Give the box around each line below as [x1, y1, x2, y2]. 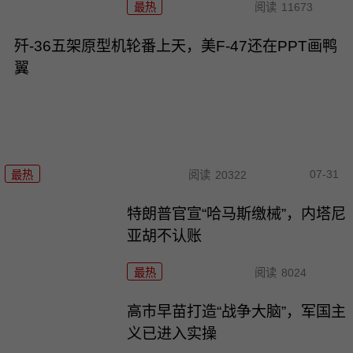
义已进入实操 [127, 325, 217, 343]
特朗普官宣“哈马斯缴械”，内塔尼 [127, 206, 347, 223]
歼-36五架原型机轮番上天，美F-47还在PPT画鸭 [13, 38, 337, 54]
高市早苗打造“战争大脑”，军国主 [127, 303, 347, 321]
